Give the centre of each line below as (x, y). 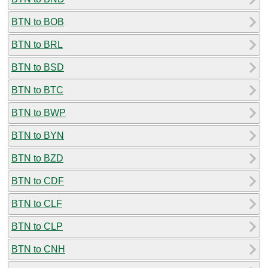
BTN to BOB (38, 22)
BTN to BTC (37, 90)
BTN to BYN (38, 135)
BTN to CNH (38, 249)
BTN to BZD (37, 158)
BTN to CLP (37, 226)
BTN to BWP (39, 112)
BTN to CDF (38, 181)
